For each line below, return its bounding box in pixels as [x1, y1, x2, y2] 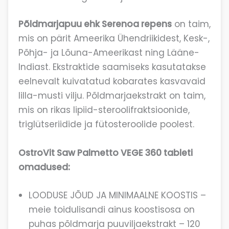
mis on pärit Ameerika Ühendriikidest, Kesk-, [18, 32, 210, 45]
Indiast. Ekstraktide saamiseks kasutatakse [18, 61, 206, 74]
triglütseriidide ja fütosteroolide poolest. [18, 118, 194, 131]
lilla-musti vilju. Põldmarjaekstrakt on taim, [18, 89, 205, 102]
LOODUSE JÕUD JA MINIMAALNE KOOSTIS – [28, 189, 206, 201]
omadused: [18, 161, 70, 173]
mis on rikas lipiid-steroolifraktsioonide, [18, 104, 190, 117]
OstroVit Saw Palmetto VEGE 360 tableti [18, 146, 193, 159]
